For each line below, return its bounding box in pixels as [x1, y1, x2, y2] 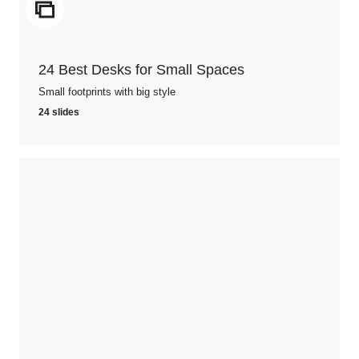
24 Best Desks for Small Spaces [38, 62, 244, 78]
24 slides [38, 107, 79, 118]
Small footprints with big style [38, 86, 175, 98]
